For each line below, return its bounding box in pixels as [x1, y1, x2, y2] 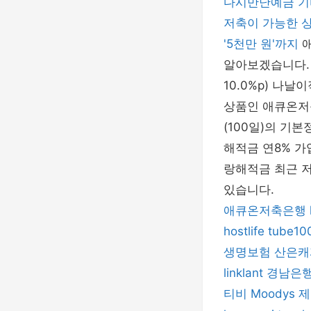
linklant [224, 266, 263, 280]
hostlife [224, 224, 264, 238]
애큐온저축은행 [224, 203, 306, 217]
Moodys [251, 287, 295, 301]
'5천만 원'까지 [224, 37, 302, 51]
